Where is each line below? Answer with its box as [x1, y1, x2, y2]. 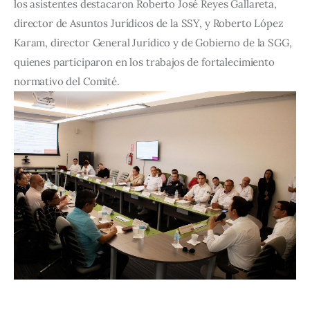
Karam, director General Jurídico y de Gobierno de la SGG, [14, 36, 295, 50]
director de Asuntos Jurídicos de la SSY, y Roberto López [14, 17, 286, 30]
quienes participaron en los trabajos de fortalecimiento [14, 55, 277, 69]
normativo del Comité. [14, 75, 120, 89]
